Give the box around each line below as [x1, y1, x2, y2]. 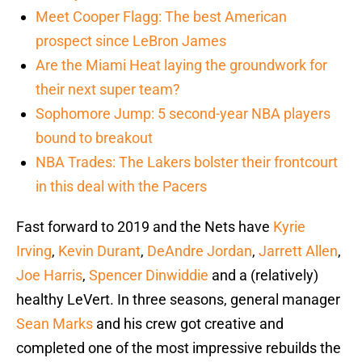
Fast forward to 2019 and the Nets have [16, 218, 273, 236]
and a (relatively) [208, 267, 318, 284]
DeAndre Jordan [147, 242, 252, 260]
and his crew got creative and [93, 315, 284, 333]
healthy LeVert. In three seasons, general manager [16, 291, 340, 309]
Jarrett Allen [259, 242, 338, 260]
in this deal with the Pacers [36, 178, 207, 196]
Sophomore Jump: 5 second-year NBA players [36, 105, 330, 123]
